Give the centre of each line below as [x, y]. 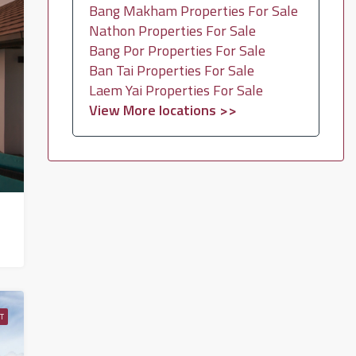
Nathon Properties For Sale [172, 31]
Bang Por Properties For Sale [177, 50]
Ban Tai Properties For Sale [171, 70]
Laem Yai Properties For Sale [176, 90]
